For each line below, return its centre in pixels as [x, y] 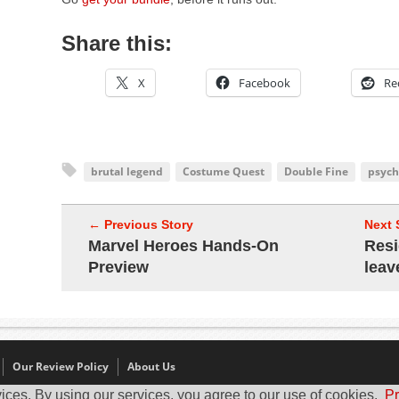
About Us [151, 367]
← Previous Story [141, 225]
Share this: [117, 44]
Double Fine [316, 172]
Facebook [265, 83]
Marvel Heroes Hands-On [183, 246]
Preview [118, 268]
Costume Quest [224, 172]
